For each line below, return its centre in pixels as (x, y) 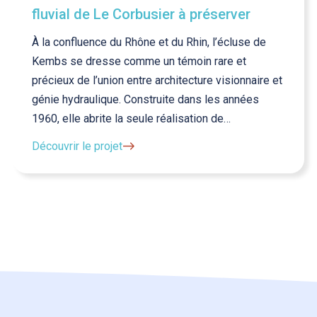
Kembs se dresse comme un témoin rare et (139, 61)
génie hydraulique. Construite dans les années (145, 99)
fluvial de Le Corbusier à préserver (141, 14)
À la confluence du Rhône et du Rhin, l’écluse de (149, 42)
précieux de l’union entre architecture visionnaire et (157, 80)
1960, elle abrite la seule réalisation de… (131, 118)
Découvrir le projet (77, 146)
